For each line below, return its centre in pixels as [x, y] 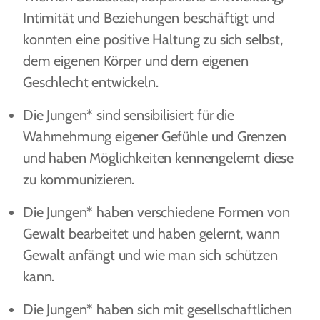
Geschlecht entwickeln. [91, 82]
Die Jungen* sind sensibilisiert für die [129, 115]
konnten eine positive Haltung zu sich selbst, [153, 39]
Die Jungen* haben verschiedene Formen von [156, 212]
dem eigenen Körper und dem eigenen [136, 61]
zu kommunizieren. [79, 179]
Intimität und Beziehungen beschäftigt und [149, 18]
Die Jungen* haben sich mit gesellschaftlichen [157, 309]
